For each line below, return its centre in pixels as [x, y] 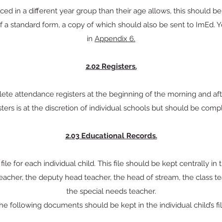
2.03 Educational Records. [111, 136]
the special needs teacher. [111, 191]
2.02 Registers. [111, 66]
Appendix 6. [115, 39]
